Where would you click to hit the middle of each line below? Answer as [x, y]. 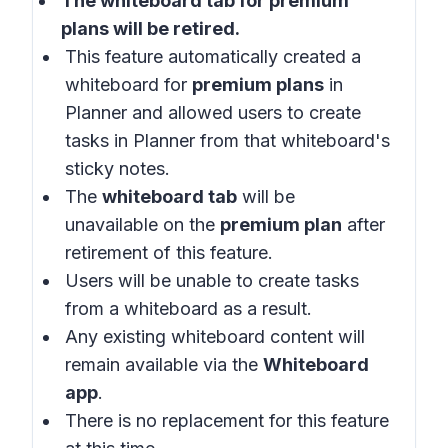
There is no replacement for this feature [227, 420]
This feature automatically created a [213, 56]
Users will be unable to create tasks [212, 280]
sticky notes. [117, 168]
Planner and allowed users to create [213, 112]
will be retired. [174, 28]
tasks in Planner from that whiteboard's [227, 140]
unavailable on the [142, 224]
